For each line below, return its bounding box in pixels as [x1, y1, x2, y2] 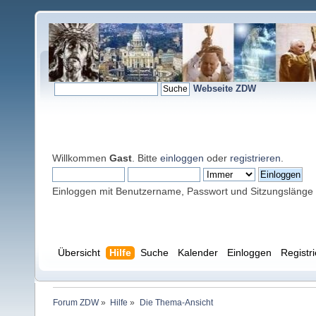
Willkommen [52, 152, 109, 164]
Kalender [177, 247, 218, 259]
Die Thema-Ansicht [139, 298, 213, 308]
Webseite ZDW [193, 83, 256, 94]
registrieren [230, 152, 281, 164]
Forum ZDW [53, 298, 99, 308]
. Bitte [132, 152, 160, 164]
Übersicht [57, 247, 100, 259]
